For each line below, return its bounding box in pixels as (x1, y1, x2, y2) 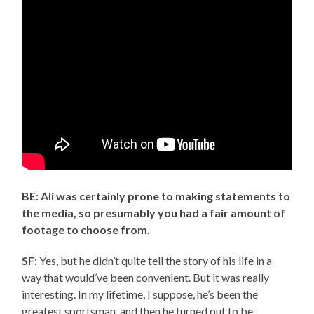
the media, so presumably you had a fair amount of (22, 205, 286, 219)
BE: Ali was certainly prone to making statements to (22, 189, 291, 203)
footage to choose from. (22, 222, 151, 236)
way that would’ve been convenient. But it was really (22, 270, 270, 284)
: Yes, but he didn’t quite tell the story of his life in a (34, 253, 273, 267)
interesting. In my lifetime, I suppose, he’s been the (22, 287, 259, 301)
